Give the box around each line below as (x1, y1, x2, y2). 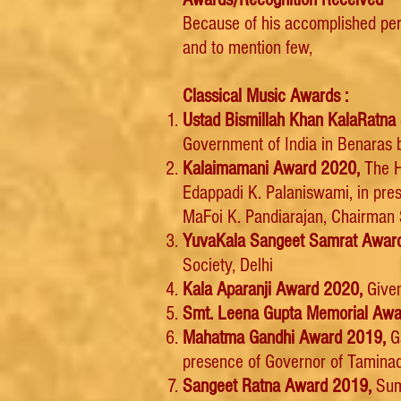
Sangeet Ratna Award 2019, (183, 375, 371, 397)
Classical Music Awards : (183, 85, 348, 107)
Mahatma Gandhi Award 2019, (183, 327, 386, 349)
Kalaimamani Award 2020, (183, 158, 364, 180)
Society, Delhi (183, 254, 273, 277)
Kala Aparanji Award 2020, (183, 278, 363, 301)
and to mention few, (183, 37, 312, 59)
